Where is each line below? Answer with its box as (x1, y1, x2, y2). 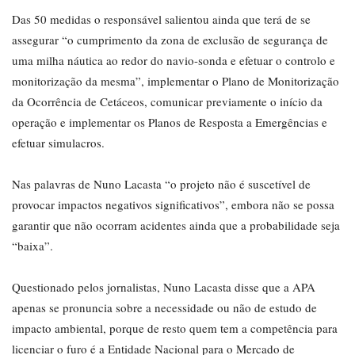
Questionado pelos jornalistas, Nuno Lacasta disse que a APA (12, 278, 315, 295)
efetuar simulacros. (12, 134, 105, 151)
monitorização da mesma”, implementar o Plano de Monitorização (12, 72, 339, 89)
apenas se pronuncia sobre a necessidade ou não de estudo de (12, 299, 317, 315)
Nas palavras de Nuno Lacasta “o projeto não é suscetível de (12, 175, 311, 192)
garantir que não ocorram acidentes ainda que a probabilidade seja (12, 216, 340, 233)
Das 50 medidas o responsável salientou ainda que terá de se (12, 10, 311, 27)
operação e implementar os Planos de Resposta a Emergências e (12, 113, 327, 130)
